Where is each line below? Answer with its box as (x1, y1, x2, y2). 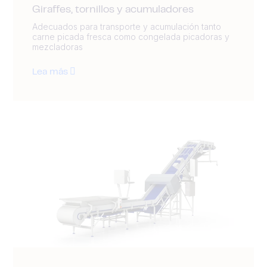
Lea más (32, 68, 68, 77)
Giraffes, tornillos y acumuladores (32, 5, 194, 15)
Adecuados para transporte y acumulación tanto (32, 21, 221, 32)
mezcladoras (32, 42, 83, 52)
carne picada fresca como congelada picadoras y (32, 32, 229, 42)
